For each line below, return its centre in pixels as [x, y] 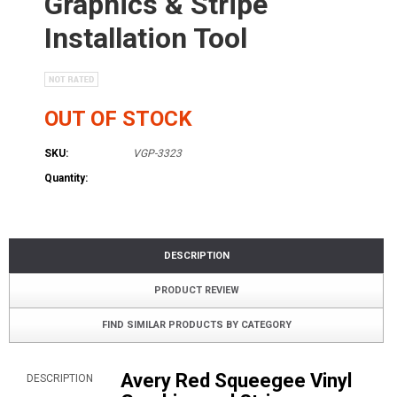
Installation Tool [146, 38]
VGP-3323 [157, 153]
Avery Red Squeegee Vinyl [236, 380]
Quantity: [66, 178]
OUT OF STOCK [118, 118]
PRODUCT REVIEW [196, 290]
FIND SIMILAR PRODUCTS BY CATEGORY [196, 324]
